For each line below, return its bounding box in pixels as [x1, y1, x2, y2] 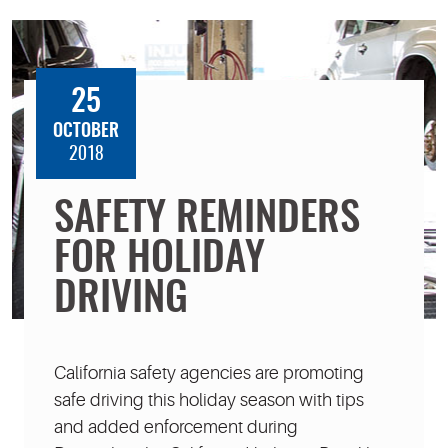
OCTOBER [53, 122, 119, 141]
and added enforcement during [54, 416, 298, 437]
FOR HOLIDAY [54, 239, 265, 280]
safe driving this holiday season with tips [54, 389, 364, 410]
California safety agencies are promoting [54, 362, 364, 383]
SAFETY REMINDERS [54, 199, 360, 240]
